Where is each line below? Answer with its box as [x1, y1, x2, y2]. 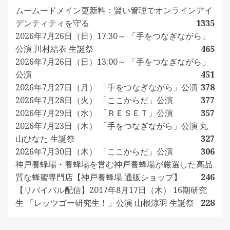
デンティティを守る [15, 17, 89, 29]
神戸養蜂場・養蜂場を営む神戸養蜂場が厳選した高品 [15, 159, 213, 170]
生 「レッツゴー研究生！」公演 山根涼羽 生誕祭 [15, 197, 194, 209]
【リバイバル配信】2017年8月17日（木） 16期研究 [15, 184, 207, 196]
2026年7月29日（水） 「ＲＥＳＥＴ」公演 [15, 107, 173, 119]
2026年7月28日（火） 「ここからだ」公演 [15, 94, 173, 106]
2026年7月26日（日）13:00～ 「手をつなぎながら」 [15, 56, 210, 68]
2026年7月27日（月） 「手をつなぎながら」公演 [15, 82, 198, 93]
